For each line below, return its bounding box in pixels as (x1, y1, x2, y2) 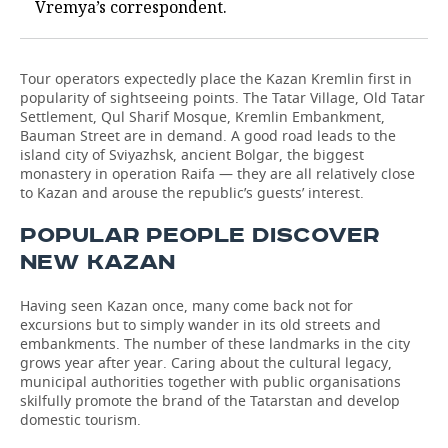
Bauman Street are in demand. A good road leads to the (20, 126, 396, 145)
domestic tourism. (20, 410, 141, 429)
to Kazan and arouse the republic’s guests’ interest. (20, 183, 364, 202)
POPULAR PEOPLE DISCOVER (20, 222, 379, 249)
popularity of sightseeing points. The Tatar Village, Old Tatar (20, 88, 425, 107)
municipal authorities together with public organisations (20, 372, 401, 391)
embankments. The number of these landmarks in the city (20, 334, 410, 353)
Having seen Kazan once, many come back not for (20, 296, 353, 315)
